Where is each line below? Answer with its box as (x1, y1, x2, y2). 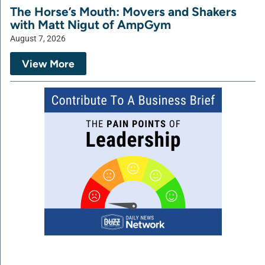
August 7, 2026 (10, 34, 66, 44)
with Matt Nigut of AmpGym (10, 17, 171, 33)
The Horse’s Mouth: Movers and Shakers (10, 4, 237, 20)
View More (22, 57, 75, 70)
